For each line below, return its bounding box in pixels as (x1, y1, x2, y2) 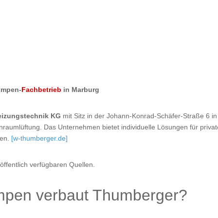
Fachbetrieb (21, 86, 62, 94)
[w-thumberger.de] (11, 134, 68, 143)
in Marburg (61, 86, 100, 94)
